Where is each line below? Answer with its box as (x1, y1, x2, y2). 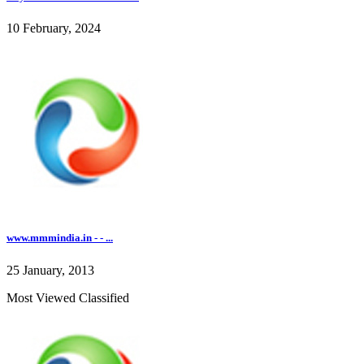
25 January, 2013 (6, 262, 94, 277)
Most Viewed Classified (6, 290, 129, 305)
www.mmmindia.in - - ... (6, 232, 113, 245)
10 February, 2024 (6, 21, 101, 36)
